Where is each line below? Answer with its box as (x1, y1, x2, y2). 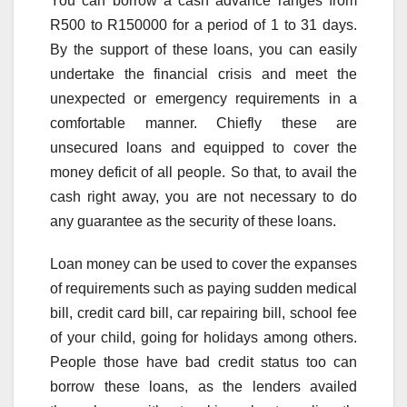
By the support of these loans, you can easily (50, 42, 357, 58)
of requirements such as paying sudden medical (50, 281, 357, 297)
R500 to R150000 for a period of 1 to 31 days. (50, 17, 357, 34)
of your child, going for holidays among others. (50, 330, 357, 346)
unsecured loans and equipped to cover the (50, 140, 357, 156)
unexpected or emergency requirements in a (50, 91, 357, 107)
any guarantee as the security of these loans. (50, 213, 336, 230)
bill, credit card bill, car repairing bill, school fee (50, 305, 357, 322)
